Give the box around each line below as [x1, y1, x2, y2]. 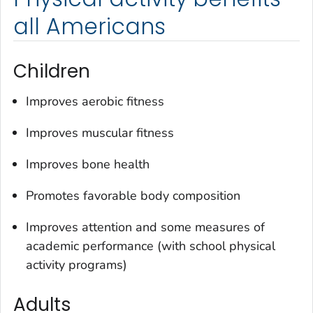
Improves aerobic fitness [26, 93, 164, 110]
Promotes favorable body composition [26, 187, 240, 205]
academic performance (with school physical [26, 238, 275, 255]
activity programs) [26, 256, 127, 274]
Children [13, 58, 90, 84]
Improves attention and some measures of [26, 219, 265, 236]
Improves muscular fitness [26, 124, 174, 142]
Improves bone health [26, 156, 150, 173]
